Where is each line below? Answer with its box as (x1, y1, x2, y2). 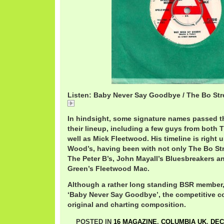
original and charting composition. (67, 200, 186, 208)
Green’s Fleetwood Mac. (67, 164, 149, 172)
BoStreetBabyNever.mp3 (77, 101, 148, 108)
